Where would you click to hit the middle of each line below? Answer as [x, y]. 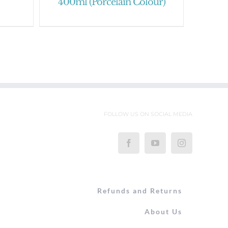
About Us [163, 211]
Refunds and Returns [139, 190]
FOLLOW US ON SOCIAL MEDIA [148, 114]
